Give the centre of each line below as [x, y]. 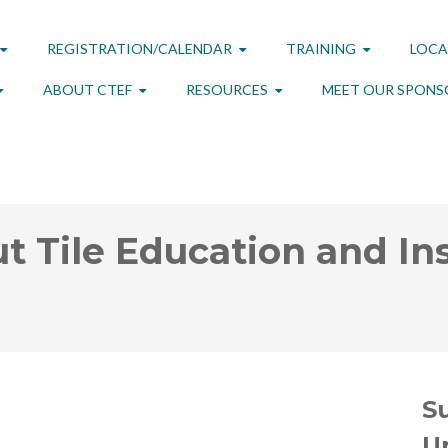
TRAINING [320, 48]
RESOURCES [226, 89]
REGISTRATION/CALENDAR [139, 48]
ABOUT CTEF [87, 89]
